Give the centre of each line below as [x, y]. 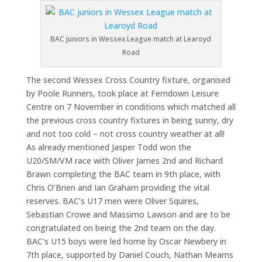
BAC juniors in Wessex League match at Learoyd [131, 39]
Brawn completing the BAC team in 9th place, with [123, 174]
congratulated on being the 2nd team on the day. [121, 228]
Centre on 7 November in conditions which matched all [131, 107]
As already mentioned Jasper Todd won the [108, 147]
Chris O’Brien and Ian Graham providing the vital [118, 188]
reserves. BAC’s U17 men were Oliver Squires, [112, 201]
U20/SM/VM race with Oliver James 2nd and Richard [124, 161]
